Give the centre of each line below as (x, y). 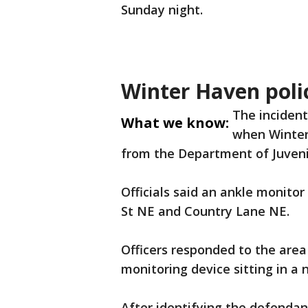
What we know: (175, 123)
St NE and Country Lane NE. (205, 211)
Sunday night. (162, 10)
